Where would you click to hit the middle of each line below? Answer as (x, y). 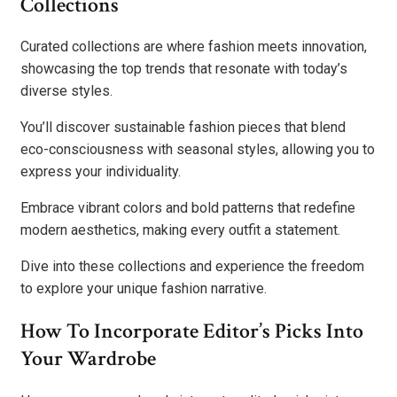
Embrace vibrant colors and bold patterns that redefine (188, 208)
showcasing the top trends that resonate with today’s (184, 69)
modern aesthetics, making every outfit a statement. (180, 230)
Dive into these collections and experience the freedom (192, 267)
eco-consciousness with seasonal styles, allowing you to (198, 150)
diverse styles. (66, 91)
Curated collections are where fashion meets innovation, (194, 47)
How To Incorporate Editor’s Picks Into (192, 331)
